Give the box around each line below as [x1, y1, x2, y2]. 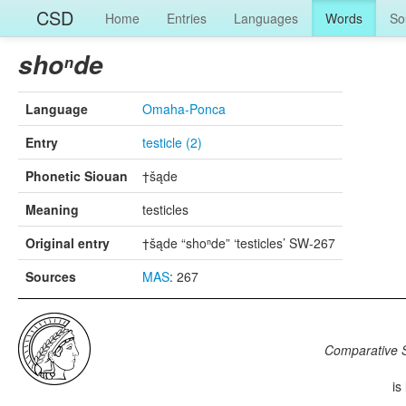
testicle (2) [142, 133, 202, 151]
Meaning [25, 200, 79, 218]
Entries [167, 9, 207, 27]
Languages [234, 9, 298, 27]
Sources [25, 267, 76, 285]
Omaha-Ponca [142, 100, 226, 118]
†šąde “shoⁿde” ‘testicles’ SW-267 [142, 234, 335, 252]
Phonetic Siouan [25, 167, 128, 185]
